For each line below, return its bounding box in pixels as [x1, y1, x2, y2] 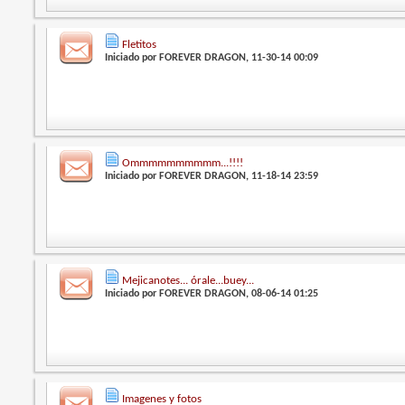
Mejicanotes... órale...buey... [122, 275, 255, 287]
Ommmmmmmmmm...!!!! [122, 156, 244, 169]
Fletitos [122, 39, 157, 52]
